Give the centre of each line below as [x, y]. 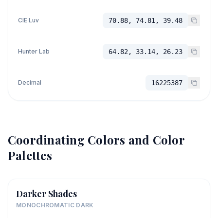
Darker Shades [46, 194]
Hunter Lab [34, 51]
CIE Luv [28, 20]
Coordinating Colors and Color [96, 140]
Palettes [30, 155]
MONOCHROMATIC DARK [55, 205]
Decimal [30, 82]
